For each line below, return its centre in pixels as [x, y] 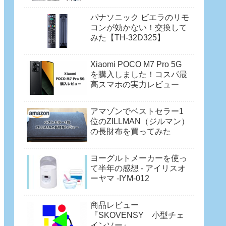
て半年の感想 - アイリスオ [138, 168]
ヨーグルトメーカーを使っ [139, 158]
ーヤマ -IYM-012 [120, 179]
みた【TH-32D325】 [128, 37]
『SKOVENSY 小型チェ [137, 215]
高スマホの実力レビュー [135, 84]
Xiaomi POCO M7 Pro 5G [136, 64]
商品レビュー [115, 205]
